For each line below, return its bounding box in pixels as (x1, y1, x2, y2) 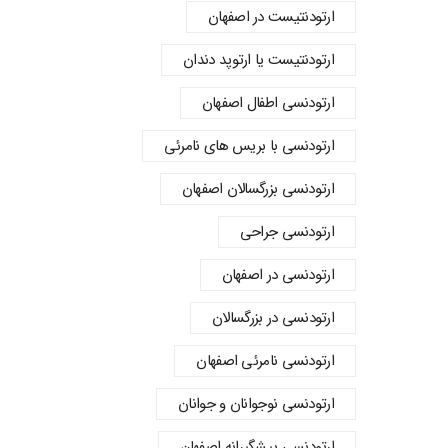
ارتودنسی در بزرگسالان (212, 306, 334, 330)
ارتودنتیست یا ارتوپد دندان (183, 48, 334, 72)
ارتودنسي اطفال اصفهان (201, 91, 334, 115)
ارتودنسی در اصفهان (221, 263, 334, 287)
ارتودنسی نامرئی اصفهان (196, 349, 334, 373)
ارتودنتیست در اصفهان (208, 5, 334, 29)
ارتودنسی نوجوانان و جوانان (178, 392, 334, 416)
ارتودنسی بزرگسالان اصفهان (181, 177, 334, 201)
